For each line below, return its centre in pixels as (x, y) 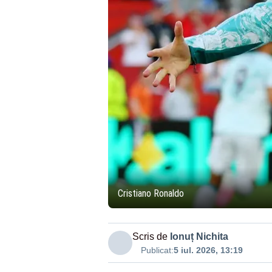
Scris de (150, 236)
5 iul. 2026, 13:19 (208, 250)
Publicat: (157, 250)
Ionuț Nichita (199, 236)
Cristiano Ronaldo (151, 193)
